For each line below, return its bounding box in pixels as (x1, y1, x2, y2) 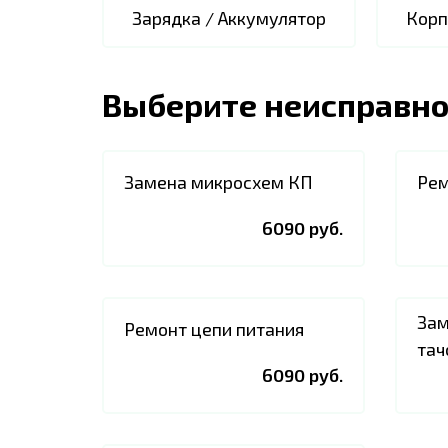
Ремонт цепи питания (124, 317, 304, 340)
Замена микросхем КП (124, 170, 313, 193)
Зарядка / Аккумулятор (132, 7, 326, 29)
